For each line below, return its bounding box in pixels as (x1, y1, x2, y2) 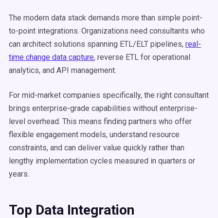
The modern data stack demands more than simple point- (9, 13, 202, 22)
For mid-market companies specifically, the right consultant (9, 91, 209, 100)
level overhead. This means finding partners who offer (9, 117, 192, 126)
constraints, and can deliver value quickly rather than (9, 143, 184, 152)
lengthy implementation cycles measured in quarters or (9, 156, 195, 165)
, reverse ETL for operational (94, 53, 190, 62)
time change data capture (9, 53, 94, 62)
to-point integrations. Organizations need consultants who (9, 26, 205, 36)
